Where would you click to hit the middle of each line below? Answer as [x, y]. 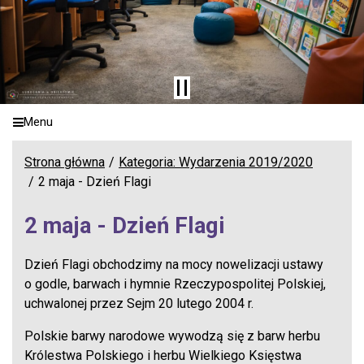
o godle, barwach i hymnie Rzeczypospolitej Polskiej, [175, 284]
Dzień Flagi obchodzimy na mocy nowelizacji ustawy [174, 264]
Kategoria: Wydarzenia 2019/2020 [216, 162]
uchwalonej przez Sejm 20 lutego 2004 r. [139, 303]
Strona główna [65, 162]
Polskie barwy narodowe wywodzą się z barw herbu [172, 336]
